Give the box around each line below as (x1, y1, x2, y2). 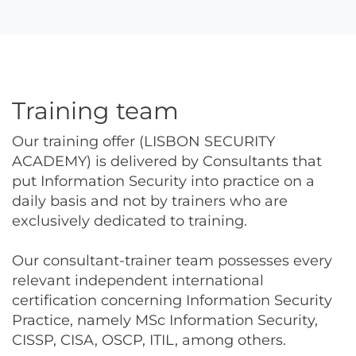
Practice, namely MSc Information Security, (12, 311, 318, 329)
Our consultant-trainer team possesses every (12, 251, 332, 269)
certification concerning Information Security (12, 291, 332, 309)
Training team (12, 95, 179, 126)
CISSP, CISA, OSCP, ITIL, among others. (12, 331, 286, 349)
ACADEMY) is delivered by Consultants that (12, 152, 322, 170)
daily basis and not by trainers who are (12, 192, 288, 210)
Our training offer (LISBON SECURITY (12, 132, 275, 150)
